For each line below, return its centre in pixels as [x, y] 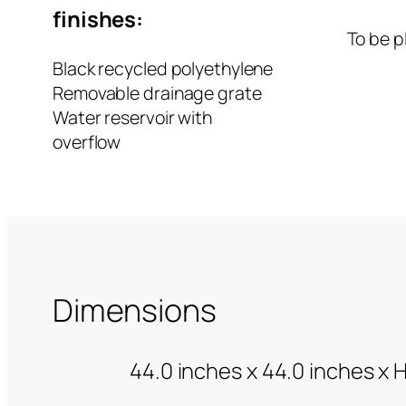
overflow [87, 141]
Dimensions [135, 309]
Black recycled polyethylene [163, 68]
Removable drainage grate [157, 92]
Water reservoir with [132, 117]
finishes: [101, 19]
